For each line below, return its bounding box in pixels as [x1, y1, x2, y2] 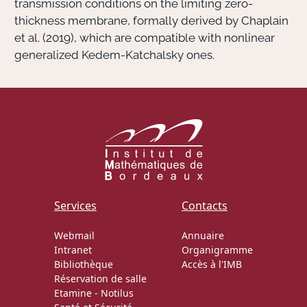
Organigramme [182, 243, 253, 256]
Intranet [54, 243, 92, 256]
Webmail [54, 228, 95, 242]
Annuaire [182, 228, 224, 242]
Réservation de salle [54, 271, 147, 285]
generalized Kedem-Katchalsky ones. [14, 48, 214, 62]
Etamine [54, 286, 92, 299]
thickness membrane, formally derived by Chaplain [14, 14, 288, 27]
